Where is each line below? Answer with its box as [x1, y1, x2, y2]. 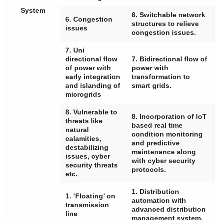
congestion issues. [132, 28, 196, 37]
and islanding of [65, 82, 120, 90]
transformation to [132, 73, 190, 81]
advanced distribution [132, 205, 206, 214]
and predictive [132, 139, 180, 147]
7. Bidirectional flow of [132, 55, 207, 63]
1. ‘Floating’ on [65, 192, 115, 200]
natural [65, 126, 89, 134]
